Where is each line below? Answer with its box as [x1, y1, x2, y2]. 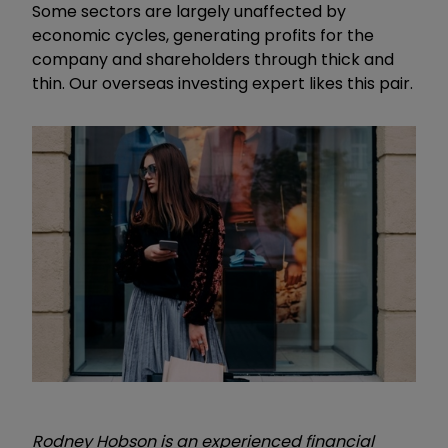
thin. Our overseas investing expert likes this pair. [32, 71, 413, 95]
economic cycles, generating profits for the [32, 23, 374, 47]
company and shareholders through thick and [32, 47, 394, 71]
